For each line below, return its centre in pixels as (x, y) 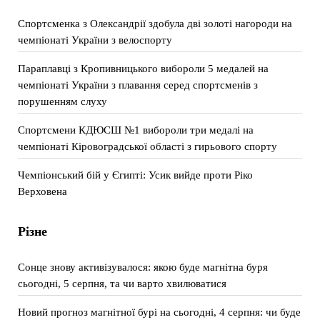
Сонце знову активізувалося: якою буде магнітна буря (142, 267)
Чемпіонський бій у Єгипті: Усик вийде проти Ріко (135, 175)
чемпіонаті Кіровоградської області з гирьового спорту (147, 146)
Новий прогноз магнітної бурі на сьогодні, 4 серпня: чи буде (159, 312)
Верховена (42, 191)
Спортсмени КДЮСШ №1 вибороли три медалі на (135, 130)
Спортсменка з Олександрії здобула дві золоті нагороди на (155, 23)
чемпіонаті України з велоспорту (95, 40)
